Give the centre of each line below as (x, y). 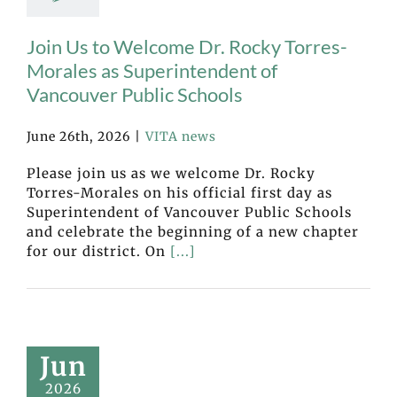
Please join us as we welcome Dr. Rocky (171, 174)
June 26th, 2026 (78, 137)
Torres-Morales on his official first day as (179, 193)
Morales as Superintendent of (152, 70)
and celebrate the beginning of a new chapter (193, 232)
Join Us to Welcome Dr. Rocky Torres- (187, 47)
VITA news (181, 137)
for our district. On (98, 252)
